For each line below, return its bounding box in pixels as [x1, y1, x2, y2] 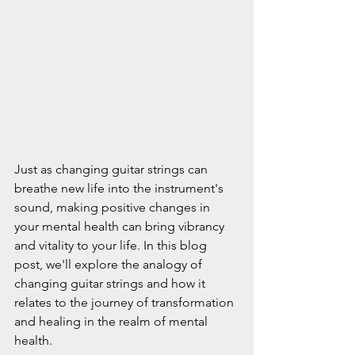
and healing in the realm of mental [14, 313, 211, 329]
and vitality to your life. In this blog [14, 237, 210, 253]
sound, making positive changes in [14, 199, 213, 215]
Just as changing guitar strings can [14, 161, 211, 177]
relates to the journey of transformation [14, 294, 237, 310]
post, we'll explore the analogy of [14, 256, 205, 272]
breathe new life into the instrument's [14, 180, 227, 196]
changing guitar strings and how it [14, 275, 208, 291]
